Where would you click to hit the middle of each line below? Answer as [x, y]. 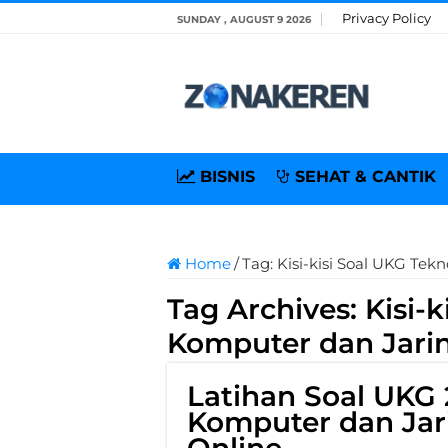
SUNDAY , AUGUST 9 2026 [244, 19]
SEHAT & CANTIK [365, 176]
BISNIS [227, 176]
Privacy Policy [386, 18]
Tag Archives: [266, 309]
